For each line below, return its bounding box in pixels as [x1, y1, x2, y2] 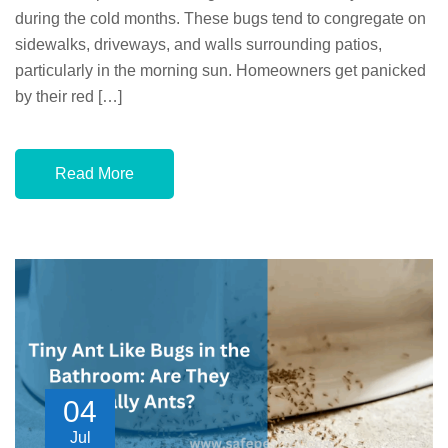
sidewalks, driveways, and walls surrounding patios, [15, 35, 382, 53]
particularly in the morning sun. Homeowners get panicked [15, 61, 426, 79]
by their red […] [15, 87, 122, 105]
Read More [55, 164, 134, 182]
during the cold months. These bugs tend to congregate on [15, 9, 426, 27]
